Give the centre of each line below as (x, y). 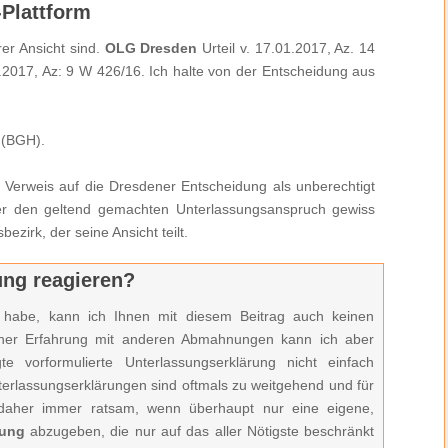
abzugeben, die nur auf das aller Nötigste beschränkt (202, 430)
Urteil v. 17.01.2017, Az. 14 (286, 47)
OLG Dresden (151, 47)
